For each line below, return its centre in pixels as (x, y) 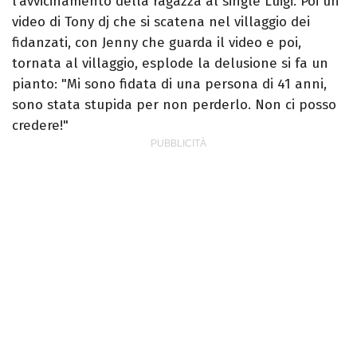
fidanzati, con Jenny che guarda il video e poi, (157, 43)
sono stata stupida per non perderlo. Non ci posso (174, 105)
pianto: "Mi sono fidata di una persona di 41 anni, (169, 84)
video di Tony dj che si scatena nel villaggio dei (161, 22)
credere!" (40, 126)
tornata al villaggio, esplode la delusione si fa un (170, 64)
